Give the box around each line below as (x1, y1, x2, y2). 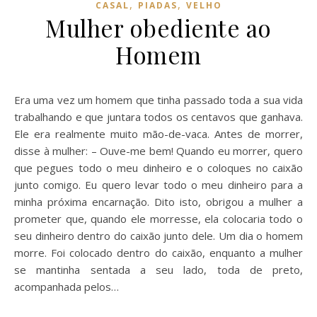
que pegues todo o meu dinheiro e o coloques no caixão (14, 160, 303, 175)
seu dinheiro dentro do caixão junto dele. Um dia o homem (14, 228, 303, 243)
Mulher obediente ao (45, 11, 272, 43)
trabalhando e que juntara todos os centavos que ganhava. (14, 109, 303, 124)
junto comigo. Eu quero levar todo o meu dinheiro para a (14, 177, 303, 192)
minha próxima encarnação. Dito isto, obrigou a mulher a (14, 194, 303, 209)
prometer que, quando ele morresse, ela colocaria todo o (14, 211, 303, 226)
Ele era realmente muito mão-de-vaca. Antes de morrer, (14, 126, 303, 141)
